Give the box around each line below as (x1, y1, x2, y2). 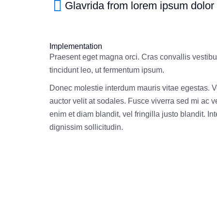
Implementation (49, 42, 102, 50)
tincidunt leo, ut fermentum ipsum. (49, 66, 164, 74)
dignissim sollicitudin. (49, 123, 123, 131)
